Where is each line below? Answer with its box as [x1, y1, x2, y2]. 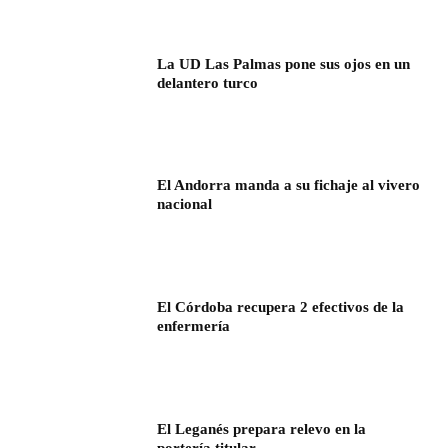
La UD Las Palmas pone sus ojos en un [157, 55, 411, 72]
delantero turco [157, 74, 259, 91]
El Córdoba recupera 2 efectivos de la [157, 299, 405, 316]
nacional [157, 196, 213, 213]
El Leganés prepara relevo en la [157, 420, 367, 437]
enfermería [157, 318, 231, 335]
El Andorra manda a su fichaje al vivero [157, 177, 421, 194]
